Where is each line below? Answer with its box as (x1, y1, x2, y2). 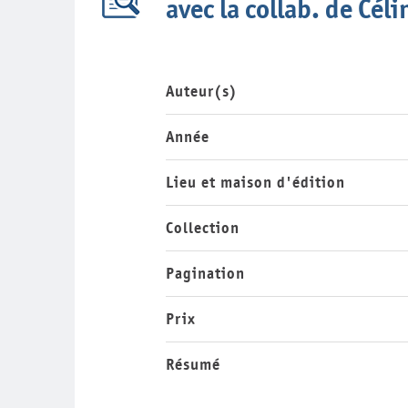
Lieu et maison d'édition (166, 174, 345, 190)
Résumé (166, 356, 220, 372)
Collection (166, 219, 240, 236)
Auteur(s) (166, 83, 238, 99)
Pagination (166, 265, 245, 281)
